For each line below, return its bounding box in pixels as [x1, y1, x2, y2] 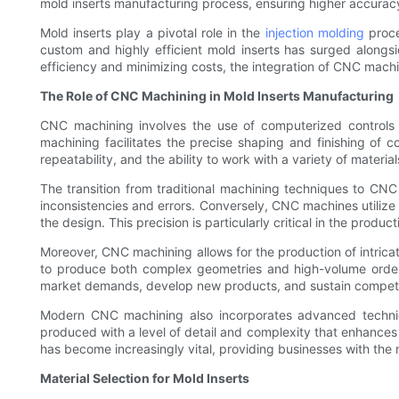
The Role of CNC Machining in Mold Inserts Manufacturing [40, 88, 394, 104]
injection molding [265, 25, 364, 41]
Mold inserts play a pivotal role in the [40, 25, 265, 41]
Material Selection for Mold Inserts [40, 370, 249, 387]
